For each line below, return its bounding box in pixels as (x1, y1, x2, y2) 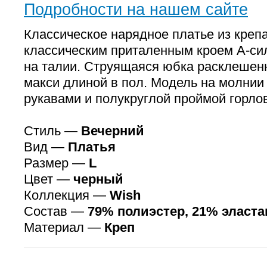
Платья (68, 139, 116, 154)
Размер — (24, 156, 89, 170)
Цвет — (24, 172, 73, 187)
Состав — (24, 204, 88, 219)
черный (73, 172, 123, 187)
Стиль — (24, 123, 81, 138)
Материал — (24, 220, 104, 235)
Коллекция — (24, 188, 110, 203)
